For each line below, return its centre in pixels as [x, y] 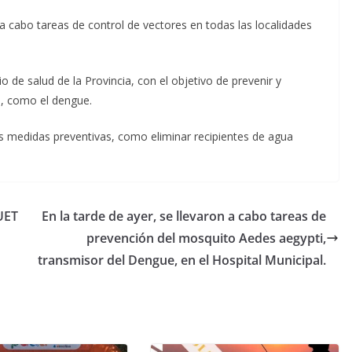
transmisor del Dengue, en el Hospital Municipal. [182, 260]
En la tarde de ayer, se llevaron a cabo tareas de [184, 216]
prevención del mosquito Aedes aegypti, [206, 238]
